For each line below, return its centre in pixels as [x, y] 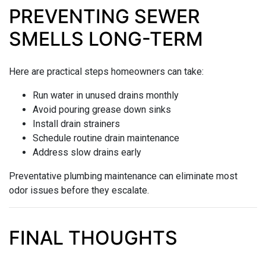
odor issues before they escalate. [79, 190]
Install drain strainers [76, 123]
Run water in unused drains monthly [106, 95]
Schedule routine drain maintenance [106, 138]
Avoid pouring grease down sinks [102, 109]
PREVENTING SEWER [104, 16]
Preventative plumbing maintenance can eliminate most [123, 176]
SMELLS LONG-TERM [106, 39]
